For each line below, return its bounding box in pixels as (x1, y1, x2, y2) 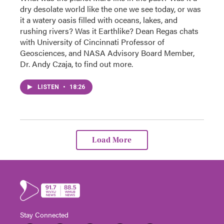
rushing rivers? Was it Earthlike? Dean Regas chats (20, 24, 198, 36)
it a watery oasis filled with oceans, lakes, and (20, 13, 177, 25)
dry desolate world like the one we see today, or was (20, 2, 201, 14)
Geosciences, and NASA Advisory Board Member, (20, 46, 194, 58)
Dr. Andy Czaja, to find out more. (20, 57, 133, 69)
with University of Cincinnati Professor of (20, 35, 164, 47)
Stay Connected (20, 209, 68, 219)
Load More (92, 135, 132, 144)
